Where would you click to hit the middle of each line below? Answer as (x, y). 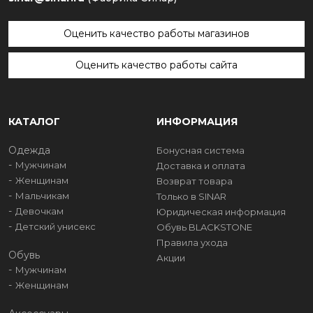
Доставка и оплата (201, 166)
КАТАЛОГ (34, 122)
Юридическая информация (221, 212)
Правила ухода (192, 243)
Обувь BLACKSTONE (204, 227)
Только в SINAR (191, 197)
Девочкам (39, 211)
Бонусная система (201, 151)
